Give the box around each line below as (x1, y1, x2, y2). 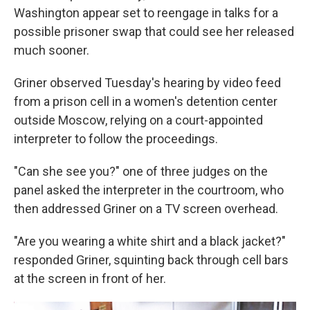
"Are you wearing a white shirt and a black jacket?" (14, 234, 286, 248)
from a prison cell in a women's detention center (14, 94, 277, 109)
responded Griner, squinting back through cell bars (14, 253, 289, 267)
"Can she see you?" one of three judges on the (14, 164, 268, 179)
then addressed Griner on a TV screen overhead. (14, 201, 278, 216)
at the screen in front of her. (14, 271, 166, 286)
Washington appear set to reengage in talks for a (14, 6, 278, 20)
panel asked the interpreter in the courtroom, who (14, 183, 284, 197)
